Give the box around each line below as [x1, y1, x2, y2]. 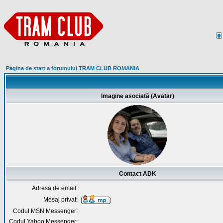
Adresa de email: [32, 185, 78, 192]
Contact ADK [118, 170, 156, 177]
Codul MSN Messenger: [13, 208, 78, 215]
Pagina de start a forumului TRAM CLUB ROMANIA [6, 65, 139, 71]
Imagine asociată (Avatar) [101, 93, 174, 100]
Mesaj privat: [43, 196, 78, 203]
